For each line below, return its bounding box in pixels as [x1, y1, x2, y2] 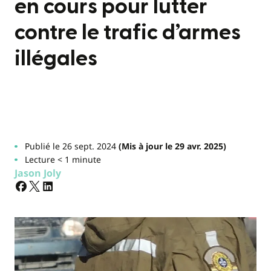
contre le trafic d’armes [15, 22, 241, 44]
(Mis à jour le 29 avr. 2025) [116, 140, 226, 152]
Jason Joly [15, 166, 61, 180]
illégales [15, 48, 97, 70]
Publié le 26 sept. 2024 [24, 140, 116, 152]
